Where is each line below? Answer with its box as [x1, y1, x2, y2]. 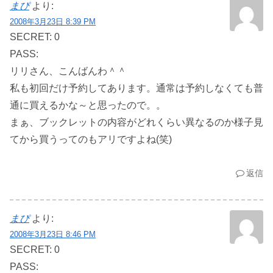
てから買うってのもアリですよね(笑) [10, 133, 172, 144]
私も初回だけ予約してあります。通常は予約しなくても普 [10, 82, 263, 93]
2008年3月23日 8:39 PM [10, 16, 96, 26]
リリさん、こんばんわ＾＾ [10, 65, 127, 76]
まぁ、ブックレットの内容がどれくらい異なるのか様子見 [10, 116, 263, 127]
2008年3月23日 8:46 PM [10, 229, 96, 239]
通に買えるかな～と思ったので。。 [10, 99, 166, 110]
